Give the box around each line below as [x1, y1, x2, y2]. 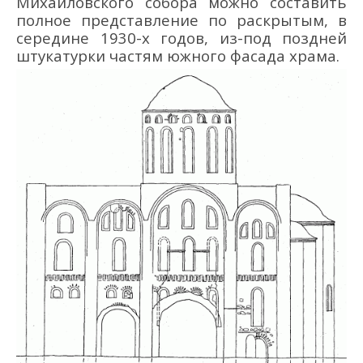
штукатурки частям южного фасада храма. [16, 45, 340, 66]
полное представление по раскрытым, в [16, 9, 347, 30]
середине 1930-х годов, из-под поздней [16, 27, 347, 48]
